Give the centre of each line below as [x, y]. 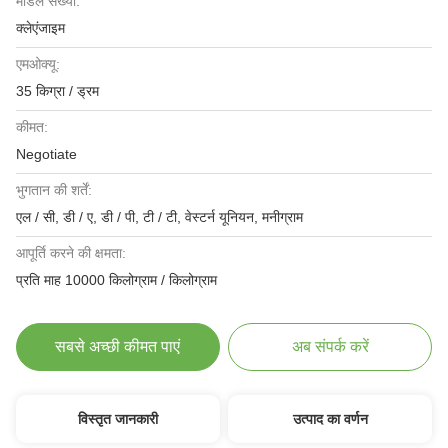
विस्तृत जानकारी [117, 419]
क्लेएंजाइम [40, 28]
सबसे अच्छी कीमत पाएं [118, 346]
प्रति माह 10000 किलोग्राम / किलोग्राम [116, 280]
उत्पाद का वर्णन [330, 419]
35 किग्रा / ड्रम [57, 91]
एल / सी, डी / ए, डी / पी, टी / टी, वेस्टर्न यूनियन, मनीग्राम [159, 217]
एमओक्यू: [38, 64]
